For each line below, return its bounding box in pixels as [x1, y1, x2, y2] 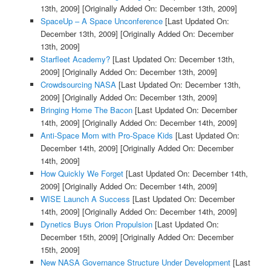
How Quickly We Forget [40, 167, 123, 179]
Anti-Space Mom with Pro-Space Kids [40, 129, 173, 141]
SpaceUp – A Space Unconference [40, 15, 163, 27]
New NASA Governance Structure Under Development [40, 256, 230, 268]
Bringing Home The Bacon [40, 103, 132, 116]
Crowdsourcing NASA [40, 78, 116, 90]
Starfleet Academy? [40, 53, 110, 65]
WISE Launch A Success [40, 192, 130, 204]
